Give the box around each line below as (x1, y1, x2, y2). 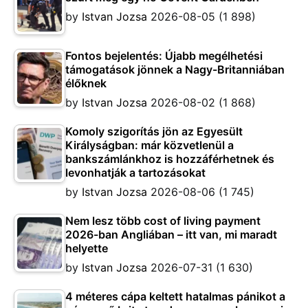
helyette (65, 241, 108, 256)
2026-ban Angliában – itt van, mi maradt (65, 228, 277, 242)
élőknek (65, 76, 107, 91)
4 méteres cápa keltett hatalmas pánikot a (65, 289, 285, 304)
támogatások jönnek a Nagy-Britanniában (65, 63, 285, 77)
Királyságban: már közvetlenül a (65, 138, 234, 153)
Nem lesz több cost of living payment (65, 214, 261, 228)
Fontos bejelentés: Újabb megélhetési (65, 49, 263, 63)
